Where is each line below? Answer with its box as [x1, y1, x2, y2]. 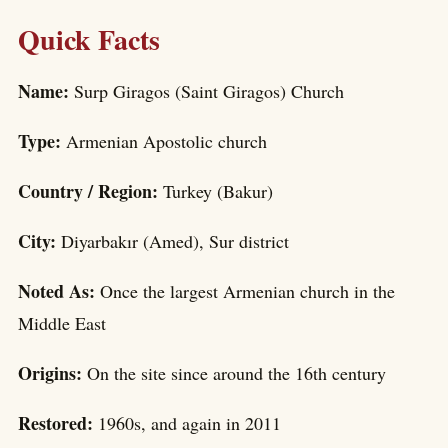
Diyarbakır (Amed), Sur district [61, 229, 289, 254]
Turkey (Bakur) [163, 179, 273, 204]
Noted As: [18, 278, 100, 305]
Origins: [18, 360, 87, 387]
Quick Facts [18, 18, 160, 60]
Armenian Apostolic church [66, 129, 267, 154]
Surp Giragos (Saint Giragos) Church [74, 79, 344, 104]
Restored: [18, 410, 98, 437]
